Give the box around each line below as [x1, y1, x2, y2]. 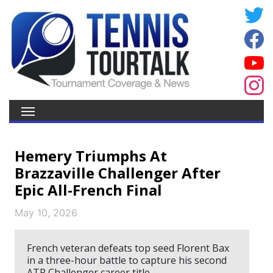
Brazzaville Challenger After [15, 163, 221, 183]
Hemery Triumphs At [15, 146, 167, 166]
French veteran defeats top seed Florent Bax [27, 241, 229, 255]
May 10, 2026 [15, 207, 77, 219]
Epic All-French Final [15, 180, 162, 200]
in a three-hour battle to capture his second [27, 253, 227, 267]
